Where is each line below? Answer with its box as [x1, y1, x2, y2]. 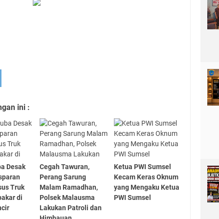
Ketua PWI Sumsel [114, 163, 172, 171]
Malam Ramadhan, [39, 183, 98, 192]
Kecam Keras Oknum [114, 173, 179, 181]
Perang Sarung [39, 173, 86, 181]
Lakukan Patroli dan [39, 204, 102, 212]
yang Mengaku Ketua [114, 183, 180, 192]
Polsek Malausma [39, 194, 95, 202]
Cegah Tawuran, [39, 163, 89, 171]
